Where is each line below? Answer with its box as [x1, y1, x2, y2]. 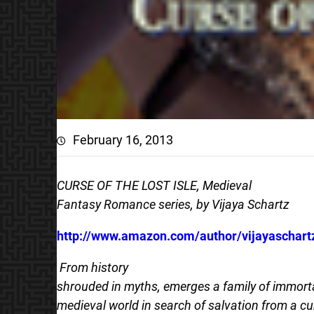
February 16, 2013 [72, 132, 173, 147]
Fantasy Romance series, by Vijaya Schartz [56, 196, 289, 212]
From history [59, 259, 128, 275]
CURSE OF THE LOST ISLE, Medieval [56, 177, 252, 193]
